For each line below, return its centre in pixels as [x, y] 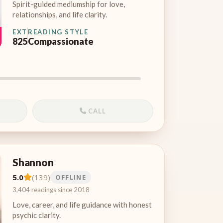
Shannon [33, 162]
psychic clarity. [37, 215]
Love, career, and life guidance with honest [82, 204]
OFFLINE [70, 177]
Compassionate [61, 41]
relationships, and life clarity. [60, 14]
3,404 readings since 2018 [51, 189]
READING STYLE [58, 32]
